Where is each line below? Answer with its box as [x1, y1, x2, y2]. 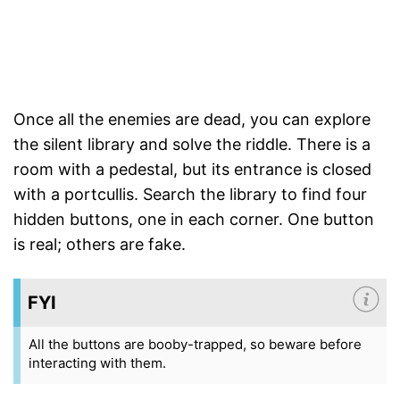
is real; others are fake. [13, 235, 186, 254]
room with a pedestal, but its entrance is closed [13, 160, 371, 179]
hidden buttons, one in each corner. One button [13, 210, 374, 229]
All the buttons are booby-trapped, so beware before [29, 336, 362, 354]
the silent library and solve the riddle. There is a [13, 135, 371, 154]
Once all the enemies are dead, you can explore [13, 110, 371, 129]
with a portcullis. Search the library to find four [13, 185, 367, 204]
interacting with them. [29, 354, 166, 372]
